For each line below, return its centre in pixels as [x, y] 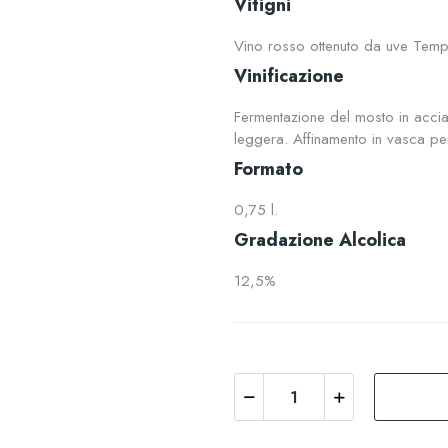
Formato [268, 169]
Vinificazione [289, 76]
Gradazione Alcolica [320, 240]
